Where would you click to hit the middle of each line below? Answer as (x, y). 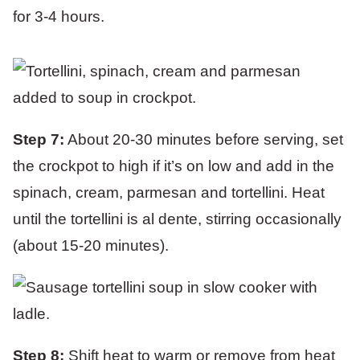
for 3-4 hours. (59, 16)
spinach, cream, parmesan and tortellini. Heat (169, 192)
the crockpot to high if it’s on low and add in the (174, 166)
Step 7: (39, 139)
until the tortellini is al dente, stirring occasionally (177, 219)
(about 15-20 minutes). (91, 245)
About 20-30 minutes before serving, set (204, 139)
